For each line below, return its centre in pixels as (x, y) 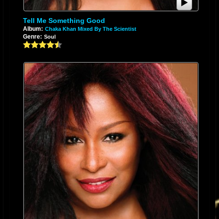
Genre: (32, 36)
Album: (33, 29)
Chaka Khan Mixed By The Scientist (90, 29)
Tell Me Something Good (64, 20)
